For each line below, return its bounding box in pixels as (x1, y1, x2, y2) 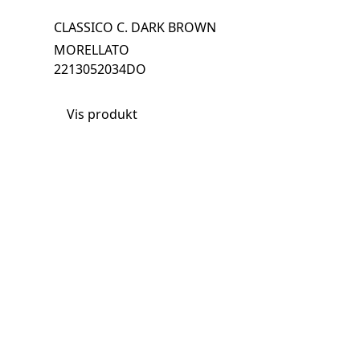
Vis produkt (67, 105, 138, 124)
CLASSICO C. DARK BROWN (54, 18, 217, 37)
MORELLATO (54, 41, 130, 59)
